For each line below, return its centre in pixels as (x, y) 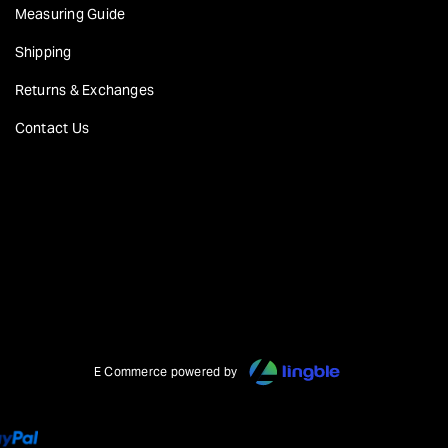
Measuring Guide (70, 13)
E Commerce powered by (166, 371)
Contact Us (52, 127)
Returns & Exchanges (84, 89)
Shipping (43, 51)
